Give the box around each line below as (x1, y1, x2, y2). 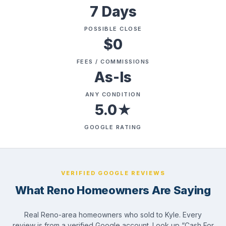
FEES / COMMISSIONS (76, 58, 150, 66)
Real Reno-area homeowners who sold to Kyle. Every (24, 210, 202, 219)
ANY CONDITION (85, 91, 141, 98)
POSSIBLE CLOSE (84, 25, 142, 33)
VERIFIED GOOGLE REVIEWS (61, 169, 165, 177)
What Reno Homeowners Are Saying (15, 184, 211, 197)
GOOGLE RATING (84, 124, 142, 131)
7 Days (89, 3, 137, 21)
